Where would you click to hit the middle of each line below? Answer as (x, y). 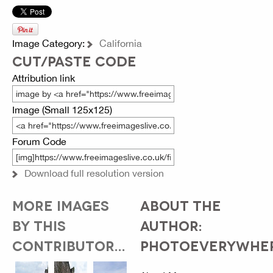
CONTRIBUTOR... (69, 245)
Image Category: (50, 44)
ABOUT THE (180, 205)
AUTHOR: (171, 225)
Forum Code (39, 142)
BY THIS (39, 225)
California (121, 44)
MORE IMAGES (61, 205)
